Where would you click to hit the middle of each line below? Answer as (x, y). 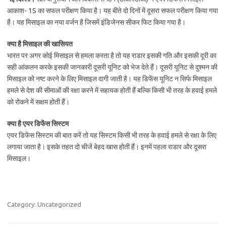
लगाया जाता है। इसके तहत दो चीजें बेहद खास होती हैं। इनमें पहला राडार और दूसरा (107, 147)
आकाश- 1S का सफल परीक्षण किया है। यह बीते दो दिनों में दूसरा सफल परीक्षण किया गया (112, 11)
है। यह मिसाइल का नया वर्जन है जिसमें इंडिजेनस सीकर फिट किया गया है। (96, 22)
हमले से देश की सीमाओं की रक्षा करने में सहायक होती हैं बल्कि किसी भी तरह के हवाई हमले (112, 90)
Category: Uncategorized (44, 204)
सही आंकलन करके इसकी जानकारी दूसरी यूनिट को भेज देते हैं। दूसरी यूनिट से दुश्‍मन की (112, 67)
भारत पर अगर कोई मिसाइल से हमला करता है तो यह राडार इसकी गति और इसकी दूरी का (112, 55)
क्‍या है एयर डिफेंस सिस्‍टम (39, 124)
